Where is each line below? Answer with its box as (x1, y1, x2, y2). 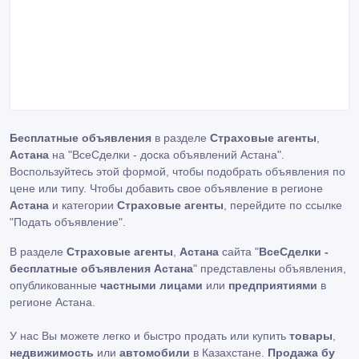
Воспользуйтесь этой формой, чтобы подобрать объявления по (10, 165, 345, 178)
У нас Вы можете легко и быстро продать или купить (10, 329, 289, 342)
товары (289, 329, 333, 342)
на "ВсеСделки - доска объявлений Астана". (49, 148, 284, 161)
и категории (49, 199, 117, 212)
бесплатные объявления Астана (10, 262, 193, 275)
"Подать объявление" (10, 216, 123, 228)
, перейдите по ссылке (224, 199, 342, 212)
